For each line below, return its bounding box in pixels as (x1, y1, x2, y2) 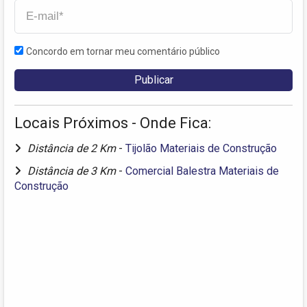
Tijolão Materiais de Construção (125, 141, 277, 155)
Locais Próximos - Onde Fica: (14, 114, 211, 132)
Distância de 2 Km (27, 141, 119, 155)
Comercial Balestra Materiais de (125, 164, 279, 177)
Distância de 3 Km (27, 164, 119, 177)
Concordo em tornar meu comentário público (26, 45, 220, 57)
